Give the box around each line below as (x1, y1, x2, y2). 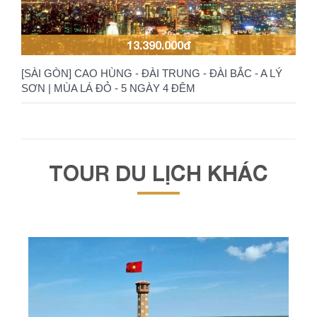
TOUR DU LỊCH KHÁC (49, 160, 268, 186)
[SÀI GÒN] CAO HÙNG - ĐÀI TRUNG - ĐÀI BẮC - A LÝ (21, 67, 282, 79)
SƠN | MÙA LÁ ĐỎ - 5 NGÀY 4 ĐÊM (21, 81, 195, 94)
